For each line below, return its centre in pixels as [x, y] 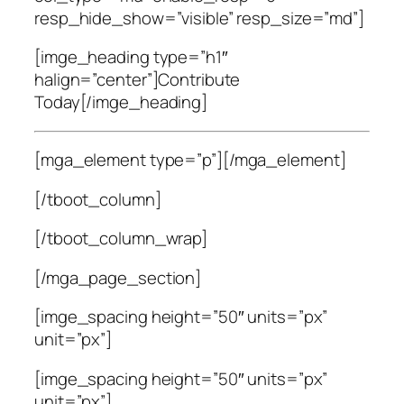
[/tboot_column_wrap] [121, 239]
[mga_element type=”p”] [129, 160]
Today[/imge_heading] [121, 102]
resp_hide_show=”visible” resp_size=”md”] [199, 18]
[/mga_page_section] [118, 277]
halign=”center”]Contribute [138, 80]
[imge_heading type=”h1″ [131, 57]
